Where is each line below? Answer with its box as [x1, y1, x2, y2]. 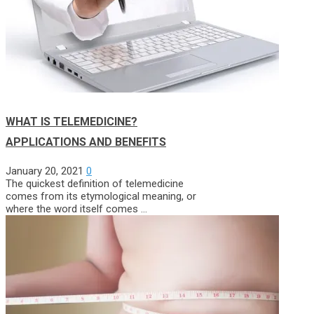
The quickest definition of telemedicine [6, 177, 184, 191]
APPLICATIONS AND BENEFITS [6, 135, 166, 149]
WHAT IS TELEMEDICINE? [6, 115, 137, 129]
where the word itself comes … [6, 203, 147, 216]
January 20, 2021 [6, 165, 83, 178]
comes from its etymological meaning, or [6, 190, 196, 203]
